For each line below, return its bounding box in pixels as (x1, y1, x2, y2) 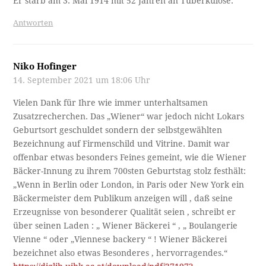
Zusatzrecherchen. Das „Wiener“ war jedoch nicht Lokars (13, 111, 245, 121)
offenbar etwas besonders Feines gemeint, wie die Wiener (13, 152, 247, 162)
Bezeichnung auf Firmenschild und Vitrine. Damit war (13, 138, 230, 148)
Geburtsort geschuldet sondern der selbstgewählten (13, 125, 223, 135)
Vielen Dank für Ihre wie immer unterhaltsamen (13, 97, 208, 107)
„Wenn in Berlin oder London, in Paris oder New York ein (13, 179, 245, 189)
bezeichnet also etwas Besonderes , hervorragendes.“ (13, 248, 228, 258)
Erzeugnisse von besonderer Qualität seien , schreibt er (13, 207, 236, 217)
